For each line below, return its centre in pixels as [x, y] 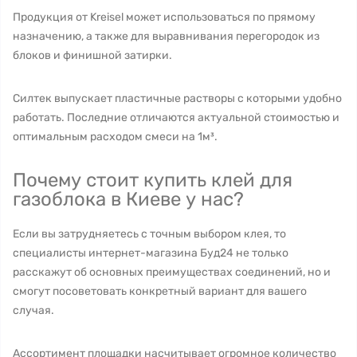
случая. [35, 310]
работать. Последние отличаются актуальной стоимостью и [176, 118]
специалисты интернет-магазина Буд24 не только [151, 253]
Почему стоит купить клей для [153, 180]
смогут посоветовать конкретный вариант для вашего [160, 291]
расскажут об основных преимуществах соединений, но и [172, 272]
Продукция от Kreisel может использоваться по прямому [164, 17]
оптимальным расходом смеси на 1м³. [115, 137]
